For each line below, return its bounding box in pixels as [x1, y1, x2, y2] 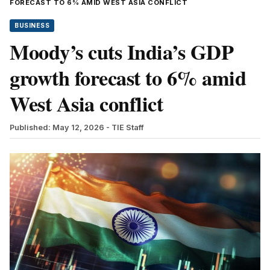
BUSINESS [14, 21, 49, 30]
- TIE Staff [106, 122, 144, 132]
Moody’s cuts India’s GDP [10, 36, 233, 67]
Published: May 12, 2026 [10, 122, 104, 132]
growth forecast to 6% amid [10, 62, 246, 93]
